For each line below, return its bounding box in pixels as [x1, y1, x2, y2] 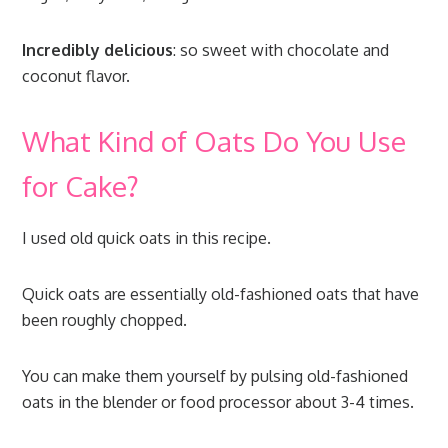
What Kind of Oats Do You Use [22, 123, 407, 160]
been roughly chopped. [22, 310, 188, 331]
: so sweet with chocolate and [173, 40, 390, 61]
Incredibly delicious [22, 40, 174, 61]
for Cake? [22, 168, 140, 205]
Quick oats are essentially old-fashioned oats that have [22, 284, 420, 305]
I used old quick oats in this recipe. [22, 228, 272, 249]
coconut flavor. [22, 66, 131, 87]
